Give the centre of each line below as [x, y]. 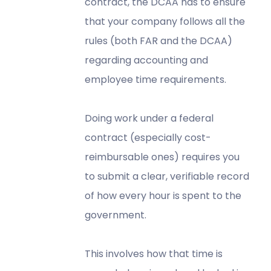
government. [115, 215]
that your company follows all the [165, 21]
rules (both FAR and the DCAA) [158, 41]
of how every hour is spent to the [163, 195]
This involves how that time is [153, 253]
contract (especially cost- [148, 137]
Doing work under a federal [149, 118]
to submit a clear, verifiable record [167, 176]
